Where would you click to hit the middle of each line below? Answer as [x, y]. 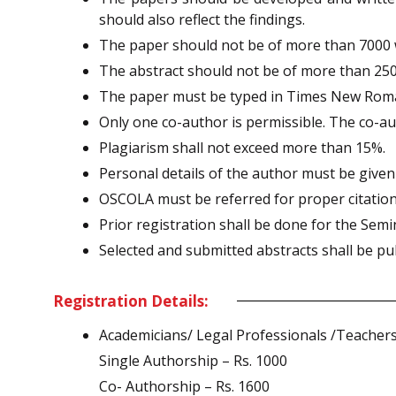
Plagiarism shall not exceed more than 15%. [242, 147]
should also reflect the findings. [202, 19]
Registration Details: [131, 301]
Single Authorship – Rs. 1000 [193, 360]
